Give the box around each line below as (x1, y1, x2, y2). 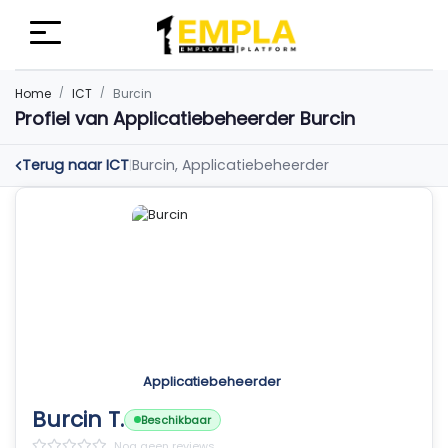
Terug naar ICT (22, 155, 129, 175)
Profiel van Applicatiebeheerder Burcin (15, 106, 355, 131)
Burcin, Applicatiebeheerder (132, 155, 329, 175)
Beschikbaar (141, 411, 211, 428)
